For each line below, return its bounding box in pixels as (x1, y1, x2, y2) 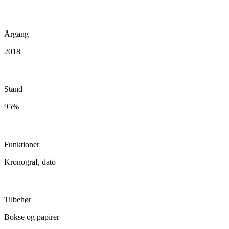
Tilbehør (4, 195, 31, 204)
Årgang (4, 29, 29, 38)
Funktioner (4, 140, 39, 149)
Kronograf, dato (4, 157, 56, 166)
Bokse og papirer (4, 212, 59, 221)
